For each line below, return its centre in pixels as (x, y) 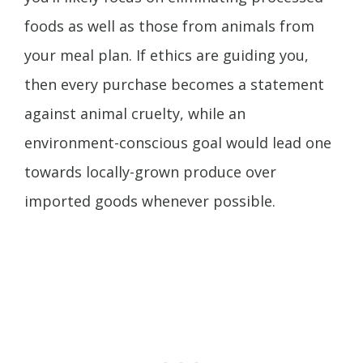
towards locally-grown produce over (150, 172)
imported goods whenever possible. (150, 201)
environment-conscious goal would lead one (178, 143)
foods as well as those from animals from (169, 26)
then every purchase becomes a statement (174, 85)
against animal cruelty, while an (135, 114)
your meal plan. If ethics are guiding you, (167, 56)
